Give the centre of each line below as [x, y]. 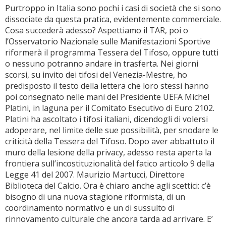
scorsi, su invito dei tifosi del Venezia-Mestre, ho [96, 75]
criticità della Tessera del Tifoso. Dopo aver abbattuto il [110, 141]
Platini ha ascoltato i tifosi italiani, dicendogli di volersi [106, 119]
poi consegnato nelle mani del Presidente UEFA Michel [107, 97]
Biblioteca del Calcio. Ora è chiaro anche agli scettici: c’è [108, 186]
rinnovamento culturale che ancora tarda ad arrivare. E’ [109, 219]
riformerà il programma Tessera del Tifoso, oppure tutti [112, 52]
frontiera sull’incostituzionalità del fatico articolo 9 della [110, 163]
